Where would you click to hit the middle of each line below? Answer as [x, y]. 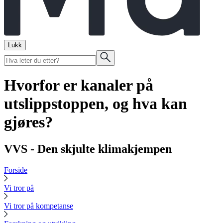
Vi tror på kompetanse [39, 206]
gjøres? [28, 122]
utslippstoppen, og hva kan [96, 104]
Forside [16, 170]
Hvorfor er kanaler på [79, 85]
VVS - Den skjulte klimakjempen [88, 149]
